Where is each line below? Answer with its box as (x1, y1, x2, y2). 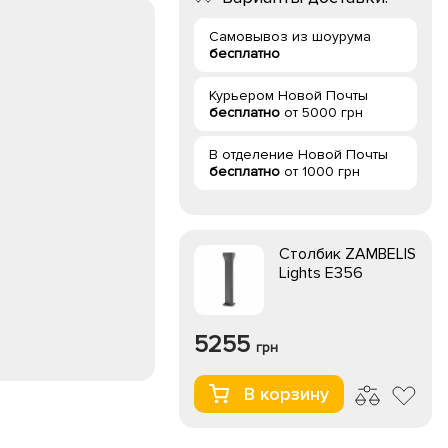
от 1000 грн (280, 163, 360, 180)
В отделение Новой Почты (209, 146, 388, 163)
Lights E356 (279, 263, 363, 283)
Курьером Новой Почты (209, 87, 368, 104)
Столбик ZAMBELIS (279, 244, 416, 264)
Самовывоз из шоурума (209, 28, 371, 45)
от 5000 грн (280, 104, 363, 121)
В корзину (244, 383, 329, 405)
